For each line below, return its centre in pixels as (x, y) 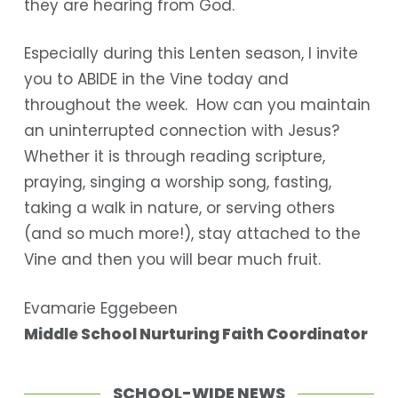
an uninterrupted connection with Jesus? (184, 131)
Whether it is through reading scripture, (175, 157)
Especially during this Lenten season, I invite (191, 54)
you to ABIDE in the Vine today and (157, 80)
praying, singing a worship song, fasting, (178, 183)
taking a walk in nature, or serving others (180, 208)
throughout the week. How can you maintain (198, 105)
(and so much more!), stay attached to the (193, 234)
